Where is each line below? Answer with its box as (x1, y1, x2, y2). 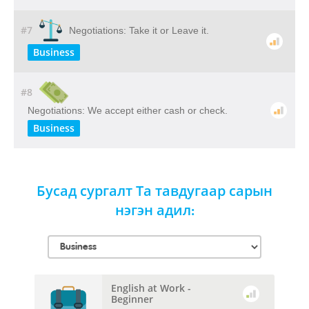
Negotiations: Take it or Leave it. (69, 25, 210, 36)
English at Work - (111, 281, 191, 295)
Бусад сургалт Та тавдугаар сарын (37, 186, 272, 199)
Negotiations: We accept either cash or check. (28, 105, 228, 116)
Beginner (111, 292, 153, 306)
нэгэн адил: (114, 205, 195, 219)
